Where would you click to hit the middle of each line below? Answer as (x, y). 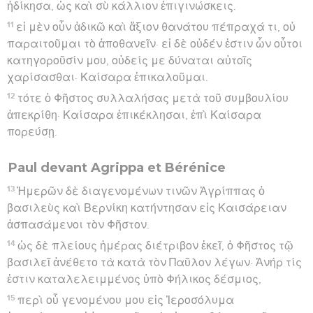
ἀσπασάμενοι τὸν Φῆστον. (78, 225)
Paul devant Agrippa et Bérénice (117, 167)
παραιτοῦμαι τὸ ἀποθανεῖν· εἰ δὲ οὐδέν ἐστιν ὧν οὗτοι (155, 44)
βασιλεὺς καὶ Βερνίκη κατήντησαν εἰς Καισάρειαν (147, 208)
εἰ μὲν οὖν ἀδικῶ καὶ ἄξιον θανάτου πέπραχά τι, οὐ (156, 27)
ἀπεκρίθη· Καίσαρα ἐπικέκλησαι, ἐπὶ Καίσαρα (134, 115)
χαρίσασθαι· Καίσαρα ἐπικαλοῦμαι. (108, 77)
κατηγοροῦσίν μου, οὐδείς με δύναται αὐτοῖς (130, 60)
